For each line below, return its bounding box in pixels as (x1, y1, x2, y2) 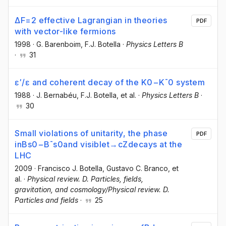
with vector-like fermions (15, 26, 116, 36)
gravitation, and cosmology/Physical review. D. (15, 185, 169, 194)
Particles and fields (15, 196, 78, 205)
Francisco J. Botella (38, 164, 102, 173)
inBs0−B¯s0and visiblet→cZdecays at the (15, 139, 182, 150)
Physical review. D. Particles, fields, (27, 175, 143, 184)
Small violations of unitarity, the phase (15, 128, 167, 139)
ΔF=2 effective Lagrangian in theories (15, 15, 167, 25)
